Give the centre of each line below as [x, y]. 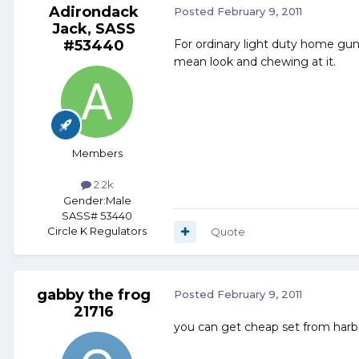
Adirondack [94, 12]
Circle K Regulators [97, 230]
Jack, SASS [94, 29]
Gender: [84, 200]
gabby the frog [94, 294]
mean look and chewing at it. [255, 62]
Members [97, 153]
